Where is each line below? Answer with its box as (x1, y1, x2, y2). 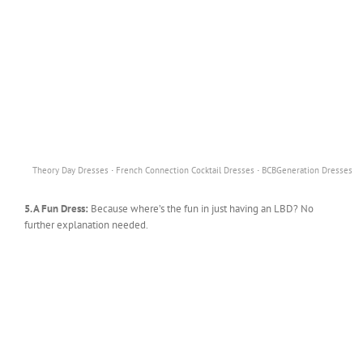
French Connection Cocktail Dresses (116, 164, 254, 176)
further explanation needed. (24, 217, 148, 232)
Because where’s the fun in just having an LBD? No (91, 201, 314, 216)
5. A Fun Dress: (24, 201, 91, 216)
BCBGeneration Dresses (262, 164, 352, 176)
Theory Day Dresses (32, 164, 109, 176)
